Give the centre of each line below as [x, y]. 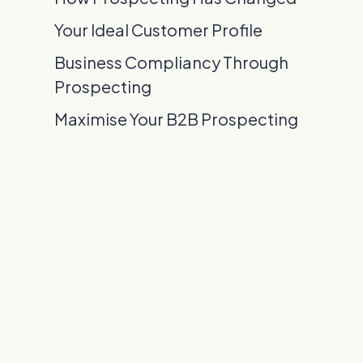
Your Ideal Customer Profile [159, 30]
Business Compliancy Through [172, 62]
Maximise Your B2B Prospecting [177, 119]
